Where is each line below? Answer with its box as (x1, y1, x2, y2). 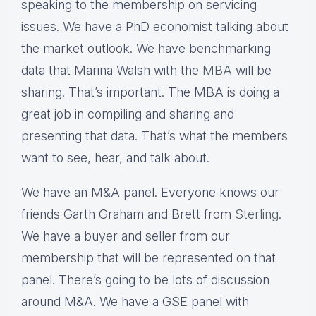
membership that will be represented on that (21, 250, 276, 266)
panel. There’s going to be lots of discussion (21, 272, 269, 288)
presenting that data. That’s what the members (21, 128, 288, 144)
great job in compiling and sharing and (21, 107, 234, 122)
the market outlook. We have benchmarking (21, 41, 271, 56)
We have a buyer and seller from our (21, 229, 230, 244)
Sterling (235, 207, 279, 222)
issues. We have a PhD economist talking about (21, 19, 288, 35)
